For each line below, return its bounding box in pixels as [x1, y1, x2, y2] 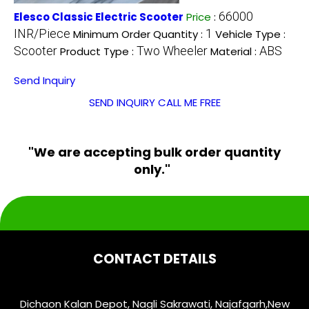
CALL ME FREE [157, 94, 221, 110]
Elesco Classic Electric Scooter [14, 9, 183, 24]
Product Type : [60, 43, 137, 59]
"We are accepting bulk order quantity [28, 143, 281, 161]
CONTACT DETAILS [92, 249, 217, 268]
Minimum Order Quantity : [73, 26, 206, 41]
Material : [210, 43, 259, 59]
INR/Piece [14, 26, 70, 41]
